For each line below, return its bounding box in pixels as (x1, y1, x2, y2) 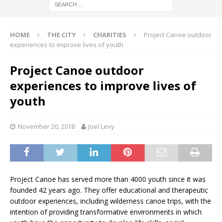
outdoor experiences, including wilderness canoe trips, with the (10, 196, 211, 206)
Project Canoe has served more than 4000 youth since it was (10, 174, 206, 184)
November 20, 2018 (18, 122, 75, 131)
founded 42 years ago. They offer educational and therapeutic (10, 185, 208, 195)
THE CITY (47, 30, 76, 40)
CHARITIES (93, 30, 126, 40)
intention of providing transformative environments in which (10, 207, 202, 217)
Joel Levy (88, 122, 114, 131)
